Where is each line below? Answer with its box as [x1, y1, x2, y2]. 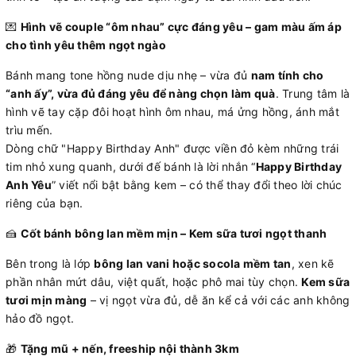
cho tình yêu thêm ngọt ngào [6, 37, 166, 52]
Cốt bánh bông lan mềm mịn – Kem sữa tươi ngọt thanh [20, 226, 327, 240]
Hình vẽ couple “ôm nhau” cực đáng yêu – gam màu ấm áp [20, 19, 342, 33]
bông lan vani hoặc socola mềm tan [94, 256, 292, 270]
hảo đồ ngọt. [6, 311, 74, 325]
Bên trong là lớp [6, 256, 95, 270]
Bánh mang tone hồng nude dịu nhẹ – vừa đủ [6, 68, 251, 82]
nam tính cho [250, 68, 324, 82]
